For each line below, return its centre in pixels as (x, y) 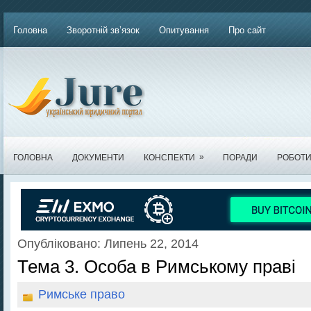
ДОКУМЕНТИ (98, 158)
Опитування (184, 30)
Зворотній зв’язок (103, 30)
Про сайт (247, 30)
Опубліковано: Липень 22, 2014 (108, 244)
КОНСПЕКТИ (169, 158)
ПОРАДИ (240, 158)
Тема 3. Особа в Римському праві (157, 267)
